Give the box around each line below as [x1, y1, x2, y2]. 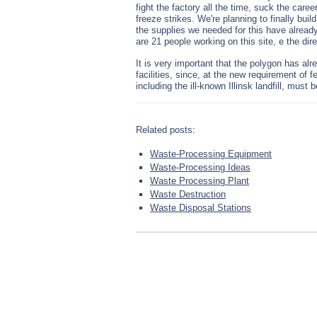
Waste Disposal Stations [150, 202, 251, 213]
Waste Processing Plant [150, 175, 249, 186]
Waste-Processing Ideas [150, 162, 250, 173]
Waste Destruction [150, 189, 226, 200]
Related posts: [136, 125, 195, 135]
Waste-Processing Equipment [150, 149, 272, 159]
